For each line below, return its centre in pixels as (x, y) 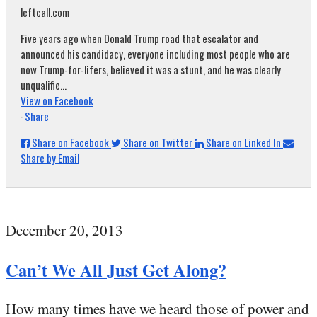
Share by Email (50, 158)
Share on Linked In (243, 142)
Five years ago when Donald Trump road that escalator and (139, 38)
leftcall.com (45, 12)
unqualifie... (44, 85)
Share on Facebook (70, 142)
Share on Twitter (158, 142)
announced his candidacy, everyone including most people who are (155, 54)
